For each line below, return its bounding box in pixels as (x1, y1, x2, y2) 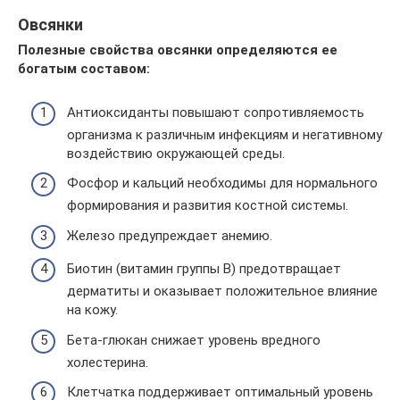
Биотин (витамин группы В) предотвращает (67, 261, 341, 277)
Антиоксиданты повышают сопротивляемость (67, 104, 364, 121)
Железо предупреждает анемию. (67, 227, 272, 244)
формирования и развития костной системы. (67, 197, 348, 213)
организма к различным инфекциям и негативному (67, 126, 382, 143)
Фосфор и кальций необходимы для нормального (67, 175, 378, 191)
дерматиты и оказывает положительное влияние (67, 283, 378, 299)
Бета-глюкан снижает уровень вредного (67, 331, 321, 348)
